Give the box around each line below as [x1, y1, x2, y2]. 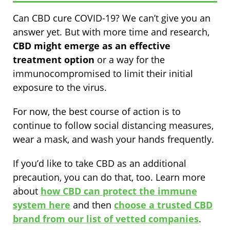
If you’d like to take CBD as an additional [13, 157, 186, 169]
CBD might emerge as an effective [13, 39, 170, 52]
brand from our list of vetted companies [13, 212, 199, 225]
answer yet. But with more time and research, [13, 25, 209, 38]
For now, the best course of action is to [13, 105, 181, 118]
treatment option [13, 53, 94, 66]
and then [70, 198, 114, 211]
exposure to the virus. [13, 81, 109, 93]
